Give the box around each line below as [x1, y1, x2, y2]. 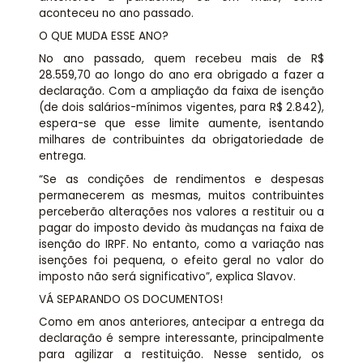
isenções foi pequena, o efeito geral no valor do [38, 252, 325, 268]
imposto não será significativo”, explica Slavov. [38, 268, 296, 284]
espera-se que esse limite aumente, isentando [38, 116, 325, 132]
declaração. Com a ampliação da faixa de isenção [38, 83, 325, 100]
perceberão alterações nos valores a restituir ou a [38, 203, 325, 220]
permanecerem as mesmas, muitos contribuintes [38, 187, 325, 203]
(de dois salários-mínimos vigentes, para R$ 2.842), [38, 100, 325, 116]
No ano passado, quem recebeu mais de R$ [38, 51, 325, 67]
